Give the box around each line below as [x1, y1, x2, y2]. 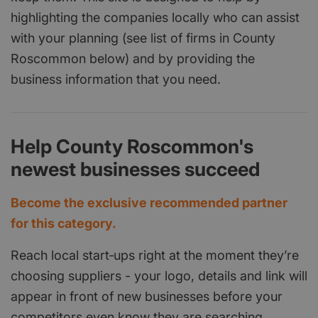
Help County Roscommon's [11, 134, 253, 158]
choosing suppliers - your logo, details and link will [11, 268, 307, 283]
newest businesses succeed [11, 157, 260, 181]
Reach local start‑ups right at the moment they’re [11, 247, 299, 263]
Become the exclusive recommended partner [11, 194, 287, 210]
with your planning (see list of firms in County [11, 30, 275, 45]
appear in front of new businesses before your [11, 288, 283, 304]
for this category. [11, 215, 116, 231]
